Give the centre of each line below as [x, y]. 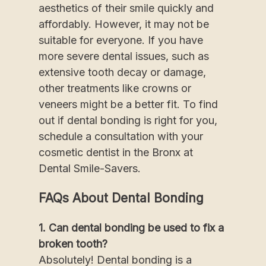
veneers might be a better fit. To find [128, 104]
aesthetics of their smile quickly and [126, 8]
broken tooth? [73, 243]
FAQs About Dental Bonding [121, 198]
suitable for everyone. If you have [121, 40]
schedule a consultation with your [121, 136]
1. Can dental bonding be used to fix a [131, 227]
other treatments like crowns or [115, 88]
